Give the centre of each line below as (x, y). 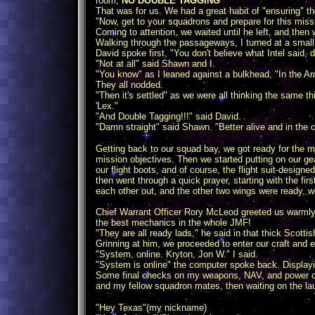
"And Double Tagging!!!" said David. (168, 116)
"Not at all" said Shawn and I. (155, 64)
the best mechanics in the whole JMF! (173, 223)
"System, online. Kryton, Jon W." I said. (177, 254)
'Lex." (107, 106)
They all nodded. (129, 85)
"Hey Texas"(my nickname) (151, 308)
